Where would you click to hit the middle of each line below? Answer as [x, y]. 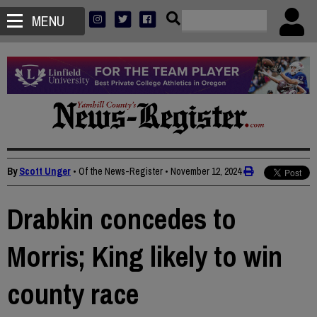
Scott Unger [45, 172]
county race [73, 294]
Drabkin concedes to [122, 219]
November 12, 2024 [206, 172]
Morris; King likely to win [145, 257]
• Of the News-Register [118, 172]
